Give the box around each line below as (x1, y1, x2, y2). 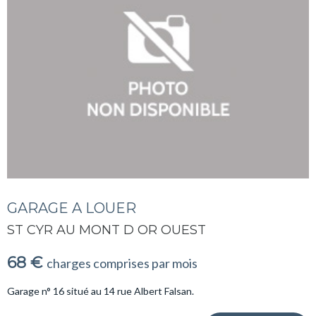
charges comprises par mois (47, 255, 197, 271)
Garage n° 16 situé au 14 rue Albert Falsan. (7, 284, 194, 297)
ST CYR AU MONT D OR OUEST (7, 221, 206, 238)
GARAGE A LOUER (7, 199, 136, 217)
